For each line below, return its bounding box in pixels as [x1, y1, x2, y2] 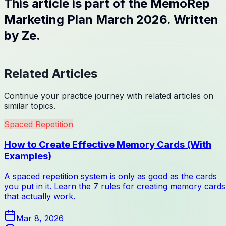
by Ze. [4, 28, 40, 43]
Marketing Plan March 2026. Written [4, 12, 218, 27]
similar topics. [4, 100, 55, 111]
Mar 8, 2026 [16, 213, 64, 224]
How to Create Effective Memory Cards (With [4, 138, 211, 150]
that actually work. [4, 191, 75, 202]
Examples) [4, 150, 51, 162]
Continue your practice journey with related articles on [4, 90, 213, 101]
